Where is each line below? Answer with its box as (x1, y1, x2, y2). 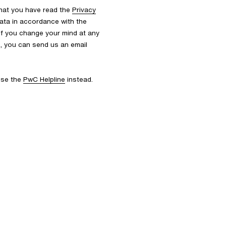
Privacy (72, 6, 96, 14)
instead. (65, 75, 93, 83)
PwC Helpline (23, 75, 65, 83)
